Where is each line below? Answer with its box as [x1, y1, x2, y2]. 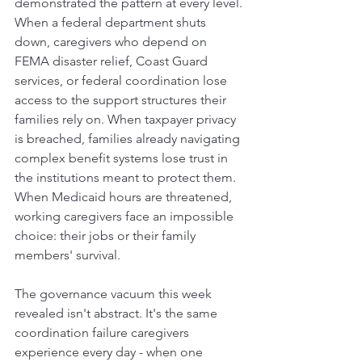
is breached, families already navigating [15, 130, 243, 146]
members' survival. [15, 246, 120, 263]
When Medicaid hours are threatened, [15, 188, 235, 204]
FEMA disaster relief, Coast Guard [15, 53, 211, 69]
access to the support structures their [15, 91, 229, 107]
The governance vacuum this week [15, 285, 215, 301]
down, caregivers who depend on [15, 33, 210, 49]
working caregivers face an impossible [15, 208, 237, 224]
